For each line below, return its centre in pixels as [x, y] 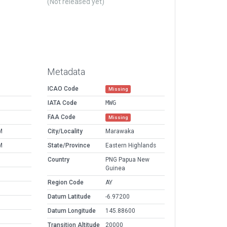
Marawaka [120, 131]
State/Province [69, 146]
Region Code [66, 183]
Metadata [66, 72]
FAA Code [62, 117]
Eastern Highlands [131, 146]
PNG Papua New [127, 160]
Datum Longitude [72, 211]
